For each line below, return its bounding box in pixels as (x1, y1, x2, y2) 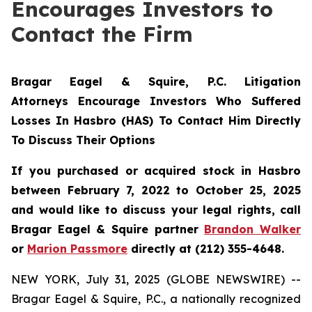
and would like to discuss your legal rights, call (11, 203, 301, 217)
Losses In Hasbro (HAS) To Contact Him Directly (11, 114, 301, 127)
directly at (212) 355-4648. (127, 242, 284, 256)
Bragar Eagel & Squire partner (11, 222, 205, 236)
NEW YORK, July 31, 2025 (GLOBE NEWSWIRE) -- (11, 272, 301, 286)
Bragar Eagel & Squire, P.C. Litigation (11, 75, 301, 88)
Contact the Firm (11, 21, 193, 47)
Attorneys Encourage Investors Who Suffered (11, 94, 301, 108)
